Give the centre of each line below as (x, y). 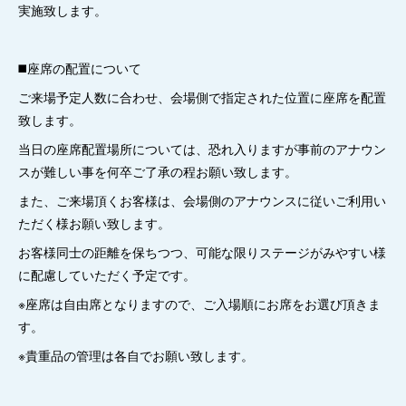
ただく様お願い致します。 (94, 223)
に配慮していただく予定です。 (107, 275)
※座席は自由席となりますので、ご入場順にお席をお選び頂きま (199, 304)
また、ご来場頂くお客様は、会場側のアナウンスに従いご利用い (202, 200)
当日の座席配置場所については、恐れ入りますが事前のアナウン (202, 149)
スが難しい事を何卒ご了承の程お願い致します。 (158, 171)
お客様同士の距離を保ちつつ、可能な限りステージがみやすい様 (202, 252)
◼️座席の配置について (80, 68)
